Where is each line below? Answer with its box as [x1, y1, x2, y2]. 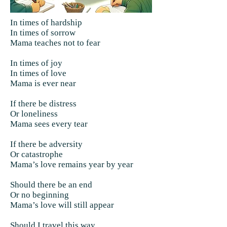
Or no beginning [10, 190, 69, 200]
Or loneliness [10, 109, 58, 119]
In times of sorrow [10, 28, 75, 37]
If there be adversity [10, 139, 83, 149]
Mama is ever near [10, 79, 76, 88]
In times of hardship [10, 18, 82, 27]
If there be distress [10, 99, 77, 108]
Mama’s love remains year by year [10, 160, 133, 169]
